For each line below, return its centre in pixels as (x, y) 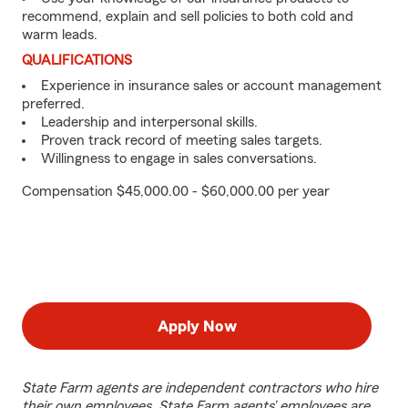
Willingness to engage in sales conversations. (179, 158)
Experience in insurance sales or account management (211, 86)
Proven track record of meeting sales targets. (182, 140)
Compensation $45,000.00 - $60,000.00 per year (176, 191)
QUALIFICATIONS (77, 60)
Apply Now (197, 326)
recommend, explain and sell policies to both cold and (188, 16)
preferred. (53, 104)
